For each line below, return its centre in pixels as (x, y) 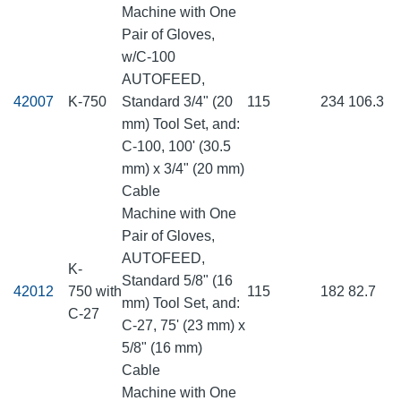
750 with (95, 292)
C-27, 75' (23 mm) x (183, 326)
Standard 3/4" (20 (177, 102)
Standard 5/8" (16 (177, 281)
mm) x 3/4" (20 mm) (183, 169)
